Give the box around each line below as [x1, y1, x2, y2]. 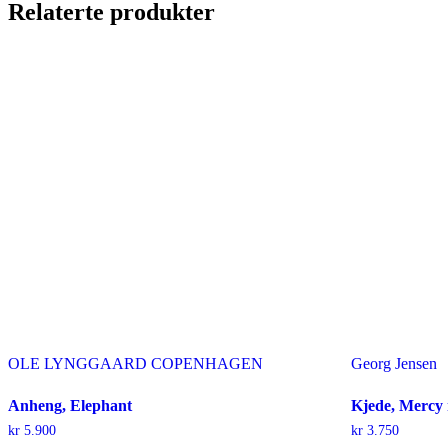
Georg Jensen [351, 354, 438, 372]
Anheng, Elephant [8, 396, 132, 414]
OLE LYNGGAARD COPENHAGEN [8, 354, 263, 372]
